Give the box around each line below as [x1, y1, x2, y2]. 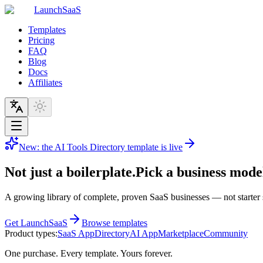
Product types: [5, 228, 58, 238]
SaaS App [58, 228, 95, 238]
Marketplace [158, 228, 204, 238]
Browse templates [82, 217, 147, 228]
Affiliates [28, 77, 62, 87]
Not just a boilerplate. [5, 164, 136, 180]
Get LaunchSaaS [5, 217, 68, 228]
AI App [130, 228, 158, 238]
